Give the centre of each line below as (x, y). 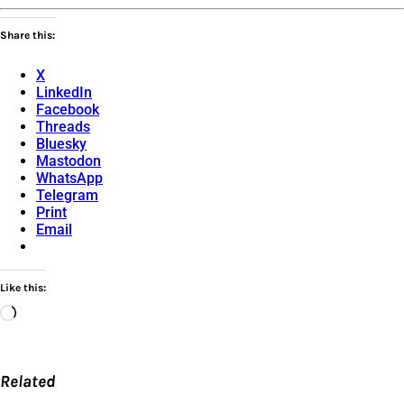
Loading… (46, 312)
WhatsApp (69, 178)
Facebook (68, 109)
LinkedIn (64, 92)
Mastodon (69, 161)
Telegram (67, 195)
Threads (63, 126)
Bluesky (61, 143)
